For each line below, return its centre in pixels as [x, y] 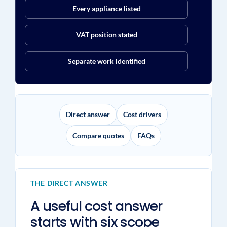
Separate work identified [106, 61]
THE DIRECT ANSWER [69, 183]
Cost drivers [142, 114]
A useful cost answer [96, 206]
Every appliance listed [106, 8]
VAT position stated [106, 35]
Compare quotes [98, 136]
